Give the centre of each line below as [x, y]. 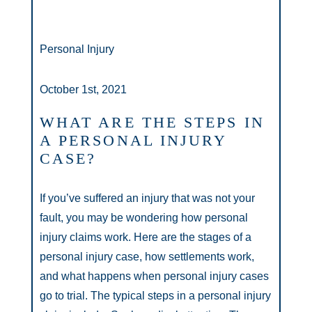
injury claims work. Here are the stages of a [146, 237]
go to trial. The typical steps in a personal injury [155, 296]
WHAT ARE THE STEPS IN [152, 122]
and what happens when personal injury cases [154, 276]
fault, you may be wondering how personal [144, 218]
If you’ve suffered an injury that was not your [147, 198]
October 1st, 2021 [83, 89]
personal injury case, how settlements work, [147, 257]
